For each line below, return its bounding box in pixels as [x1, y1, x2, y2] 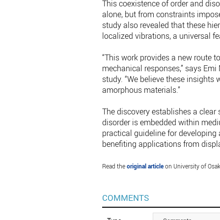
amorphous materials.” [102, 84, 180, 96]
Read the [102, 162, 127, 170]
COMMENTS [102, 192, 149, 204]
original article [126, 162, 164, 170]
